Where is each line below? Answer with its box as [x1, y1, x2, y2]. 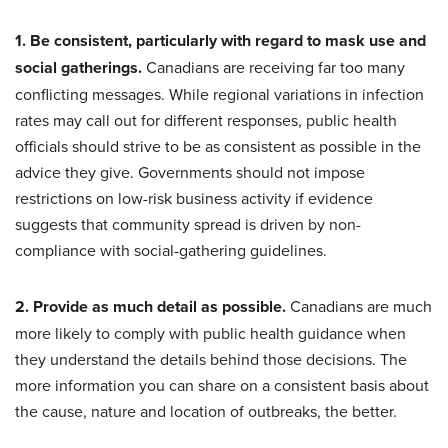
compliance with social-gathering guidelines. [15, 238, 327, 261]
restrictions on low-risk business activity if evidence [15, 186, 373, 209]
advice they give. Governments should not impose [15, 160, 365, 183]
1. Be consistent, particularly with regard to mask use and [15, 28, 426, 52]
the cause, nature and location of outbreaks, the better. [15, 399, 397, 422]
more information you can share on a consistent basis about [15, 373, 429, 396]
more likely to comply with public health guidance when [15, 321, 406, 344]
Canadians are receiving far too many [142, 55, 405, 78]
